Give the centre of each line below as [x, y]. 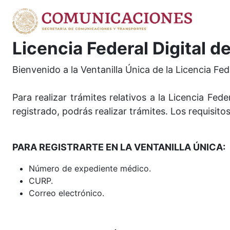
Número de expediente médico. [90, 168]
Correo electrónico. [66, 193]
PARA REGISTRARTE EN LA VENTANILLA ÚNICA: [119, 147]
